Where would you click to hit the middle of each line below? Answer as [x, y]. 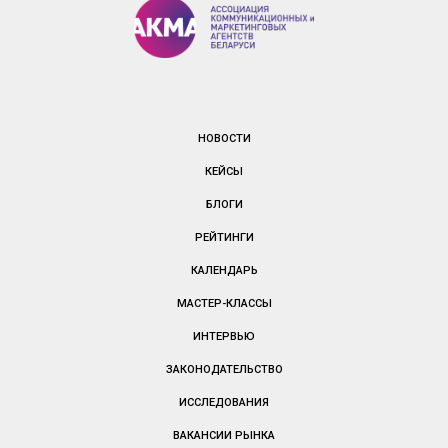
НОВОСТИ [224, 139]
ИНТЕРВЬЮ [224, 337]
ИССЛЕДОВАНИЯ [224, 403]
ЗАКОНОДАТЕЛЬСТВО [224, 370]
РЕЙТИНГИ [224, 238]
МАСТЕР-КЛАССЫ [224, 304]
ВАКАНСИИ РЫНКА [224, 436]
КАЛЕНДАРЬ [224, 271]
